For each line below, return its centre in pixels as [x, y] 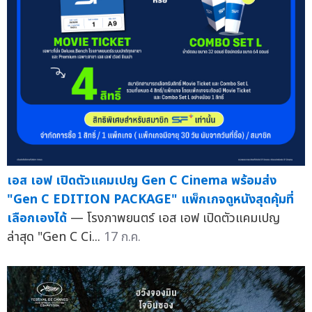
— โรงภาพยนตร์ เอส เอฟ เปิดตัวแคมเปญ [175, 218]
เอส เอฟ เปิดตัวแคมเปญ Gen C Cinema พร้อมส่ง [142, 180]
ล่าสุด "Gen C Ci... [55, 237]
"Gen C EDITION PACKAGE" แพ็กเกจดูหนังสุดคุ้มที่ [150, 199]
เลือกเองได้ [37, 218]
